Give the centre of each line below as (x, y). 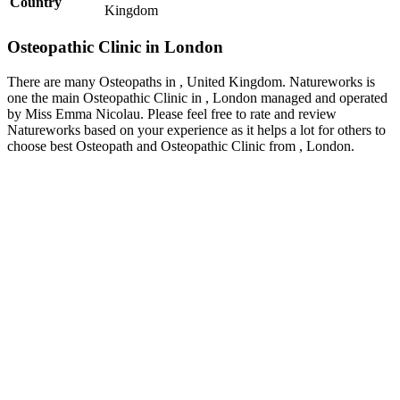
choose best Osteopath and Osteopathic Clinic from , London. (181, 146)
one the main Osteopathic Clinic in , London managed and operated (197, 97)
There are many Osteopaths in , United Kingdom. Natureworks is (191, 81)
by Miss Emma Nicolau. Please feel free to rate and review (172, 113)
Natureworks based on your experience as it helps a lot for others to (196, 129)
